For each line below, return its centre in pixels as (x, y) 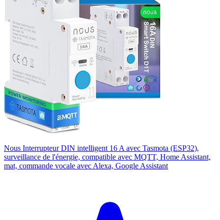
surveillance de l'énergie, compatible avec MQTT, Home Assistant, (107, 157)
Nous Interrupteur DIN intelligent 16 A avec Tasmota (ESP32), (101, 148)
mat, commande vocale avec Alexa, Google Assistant (86, 165)
